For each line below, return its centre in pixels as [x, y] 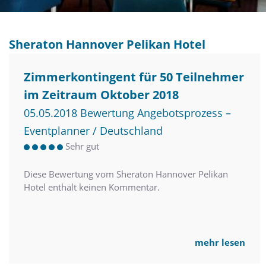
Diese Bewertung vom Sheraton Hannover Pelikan [126, 174]
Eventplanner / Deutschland [93, 130]
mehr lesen [220, 242]
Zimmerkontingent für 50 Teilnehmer [134, 77]
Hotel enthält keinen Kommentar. [92, 187]
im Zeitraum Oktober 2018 [101, 94]
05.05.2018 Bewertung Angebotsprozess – [127, 113]
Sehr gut [82, 146]
